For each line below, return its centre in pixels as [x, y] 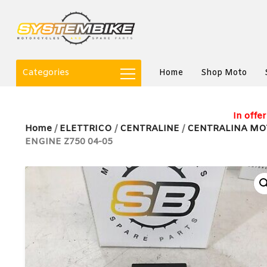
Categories [46, 73]
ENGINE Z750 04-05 [69, 142]
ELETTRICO [86, 129]
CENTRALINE [150, 129]
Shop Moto [224, 73]
